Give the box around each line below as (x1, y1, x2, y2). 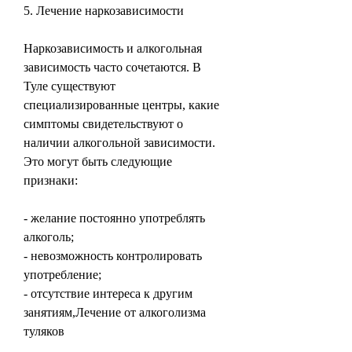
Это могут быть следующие (24, 154, 172, 168)
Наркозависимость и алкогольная (24, 41, 202, 55)
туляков (24, 324, 64, 338)
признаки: (24, 173, 78, 187)
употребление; (24, 267, 101, 281)
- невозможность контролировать (24, 248, 202, 262)
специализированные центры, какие (24, 97, 219, 112)
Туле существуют (24, 79, 115, 93)
